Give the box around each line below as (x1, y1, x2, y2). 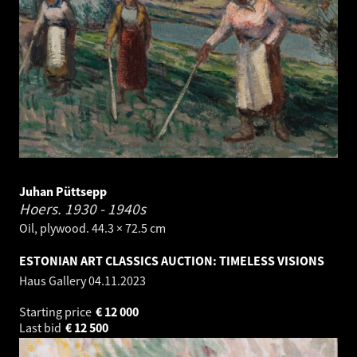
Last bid (19, 319, 64, 335)
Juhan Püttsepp (19, 182, 107, 199)
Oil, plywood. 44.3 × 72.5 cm (19, 219, 166, 236)
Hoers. (19, 198, 65, 218)
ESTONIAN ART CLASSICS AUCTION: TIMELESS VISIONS (19, 252, 324, 269)
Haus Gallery (19, 272, 88, 288)
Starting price (19, 303, 94, 320)
